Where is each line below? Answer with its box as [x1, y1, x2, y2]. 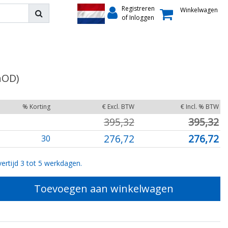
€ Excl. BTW [102, 102, 134, 111]
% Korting [22, 102, 50, 111]
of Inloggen [121, 13, 154, 22]
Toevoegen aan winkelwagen [34, 182, 174, 195]
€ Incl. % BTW [180, 102, 219, 111]
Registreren [121, 4, 155, 13]
